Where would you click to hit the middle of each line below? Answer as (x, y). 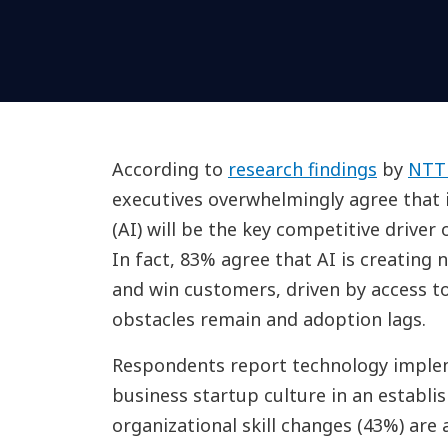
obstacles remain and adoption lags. (268, 319)
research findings (302, 169)
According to (169, 169)
